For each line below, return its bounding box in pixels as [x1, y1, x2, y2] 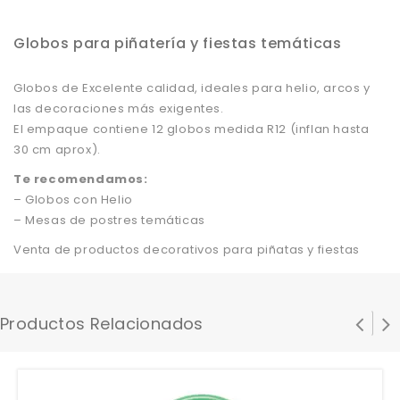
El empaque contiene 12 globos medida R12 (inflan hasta [13, 120, 370, 137]
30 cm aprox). [13, 140, 101, 158]
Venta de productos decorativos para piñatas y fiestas [13, 240, 360, 258]
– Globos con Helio [13, 190, 133, 208]
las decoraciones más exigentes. [13, 99, 224, 117]
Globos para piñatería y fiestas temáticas [13, 32, 342, 54]
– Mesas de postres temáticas [13, 211, 205, 229]
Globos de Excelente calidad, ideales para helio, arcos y [13, 79, 371, 96]
